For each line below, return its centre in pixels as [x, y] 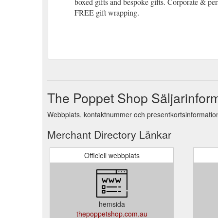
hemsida [112, 204]
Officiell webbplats [112, 155]
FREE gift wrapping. [107, 12]
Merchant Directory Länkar [109, 134]
